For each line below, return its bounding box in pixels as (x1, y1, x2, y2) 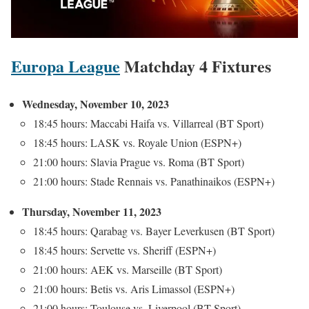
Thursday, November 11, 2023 (22, 203, 161, 220)
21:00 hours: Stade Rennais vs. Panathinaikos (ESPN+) (33, 174, 275, 189)
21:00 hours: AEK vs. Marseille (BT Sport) (33, 262, 222, 277)
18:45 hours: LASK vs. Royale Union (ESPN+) (33, 135, 241, 150)
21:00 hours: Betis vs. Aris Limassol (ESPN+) (33, 281, 235, 297)
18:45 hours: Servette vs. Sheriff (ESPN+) (33, 243, 216, 258)
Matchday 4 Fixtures (120, 54, 271, 79)
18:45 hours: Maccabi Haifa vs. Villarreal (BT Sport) (33, 116, 263, 131)
